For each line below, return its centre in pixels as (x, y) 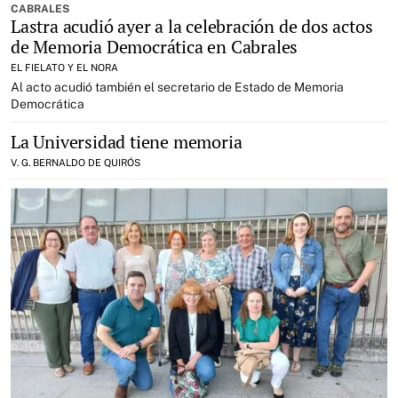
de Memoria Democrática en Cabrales (155, 46)
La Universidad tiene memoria (127, 141)
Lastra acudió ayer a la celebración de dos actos (192, 26)
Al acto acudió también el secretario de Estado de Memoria (177, 87)
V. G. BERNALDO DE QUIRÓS (76, 162)
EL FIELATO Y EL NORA (64, 67)
